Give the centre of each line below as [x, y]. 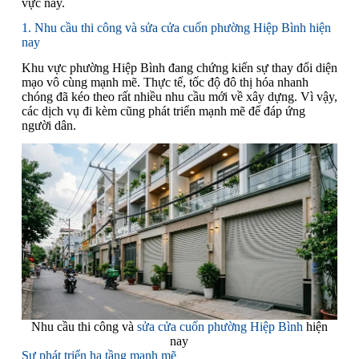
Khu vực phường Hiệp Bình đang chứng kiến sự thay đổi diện [179, 68]
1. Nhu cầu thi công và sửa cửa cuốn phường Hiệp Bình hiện [176, 27]
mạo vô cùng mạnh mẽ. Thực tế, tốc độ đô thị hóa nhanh [165, 83]
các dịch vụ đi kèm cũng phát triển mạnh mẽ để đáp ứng [163, 111]
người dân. [48, 126]
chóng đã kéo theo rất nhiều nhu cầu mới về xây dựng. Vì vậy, [179, 97]
